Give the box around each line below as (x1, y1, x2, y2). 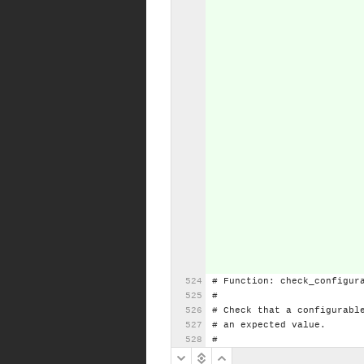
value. (292, 320, 326, 331)
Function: (223, 276, 275, 287)
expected (240, 320, 286, 331)
